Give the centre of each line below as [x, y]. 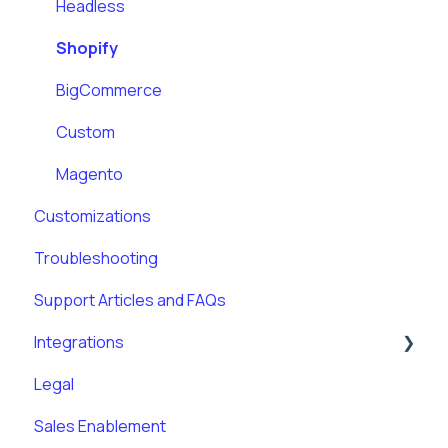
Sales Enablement [100, 426]
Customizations [92, 216]
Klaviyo [81, 384]
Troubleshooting [96, 258]
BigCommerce [109, 90]
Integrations [79, 342]
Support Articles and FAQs [130, 300]
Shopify [87, 48]
